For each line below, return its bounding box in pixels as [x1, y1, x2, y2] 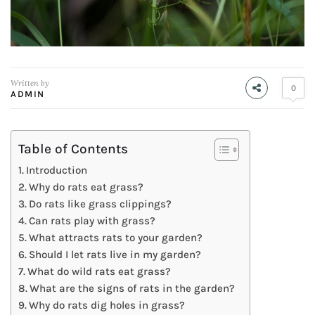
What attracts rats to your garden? [29, 231, 203, 244]
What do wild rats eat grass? [27, 264, 172, 278]
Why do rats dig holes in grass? [29, 298, 186, 311]
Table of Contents [18, 140, 128, 157]
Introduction [26, 163, 88, 176]
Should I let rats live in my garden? [29, 247, 202, 261]
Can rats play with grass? [29, 214, 156, 227]
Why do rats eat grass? [29, 180, 144, 193]
